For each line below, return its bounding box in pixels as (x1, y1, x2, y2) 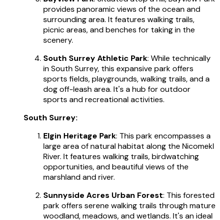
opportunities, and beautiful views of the (43, 161, 189, 172)
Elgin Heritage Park (43, 130, 116, 141)
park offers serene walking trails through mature (43, 200, 216, 211)
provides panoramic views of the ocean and (43, 3, 200, 14)
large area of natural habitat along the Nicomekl (43, 140, 214, 151)
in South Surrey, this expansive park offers (43, 63, 193, 74)
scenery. (43, 34, 73, 45)
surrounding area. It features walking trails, (43, 14, 194, 25)
